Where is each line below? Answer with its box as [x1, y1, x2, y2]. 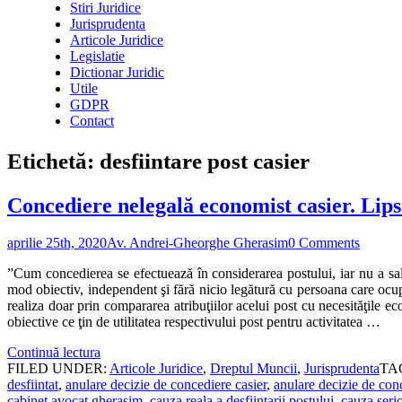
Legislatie [70, 48, 125, 64]
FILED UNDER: [7, 361, 109, 377]
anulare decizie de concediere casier [66, 377, 267, 393]
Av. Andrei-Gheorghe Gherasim [107, 235, 288, 251]
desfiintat [7, 377, 58, 393]
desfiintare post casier [100, 148, 310, 173]
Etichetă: [7, 148, 100, 173]
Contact [70, 113, 114, 128]
